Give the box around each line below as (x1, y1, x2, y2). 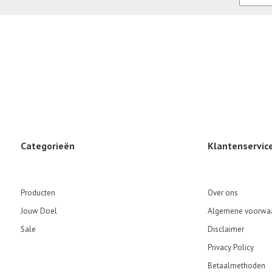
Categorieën (21, 139, 75, 152)
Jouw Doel (21, 205, 57, 216)
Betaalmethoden (207, 260, 265, 271)
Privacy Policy (207, 242, 254, 253)
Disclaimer (207, 223, 244, 234)
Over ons (207, 187, 238, 198)
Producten (21, 187, 55, 198)
